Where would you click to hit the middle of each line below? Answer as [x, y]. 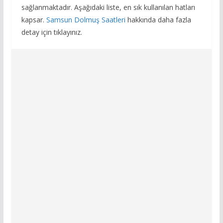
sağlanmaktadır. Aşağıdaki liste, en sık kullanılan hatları [108, 7]
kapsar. [34, 20]
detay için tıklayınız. [52, 32]
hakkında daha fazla [158, 20]
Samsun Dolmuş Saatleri [86, 20]
